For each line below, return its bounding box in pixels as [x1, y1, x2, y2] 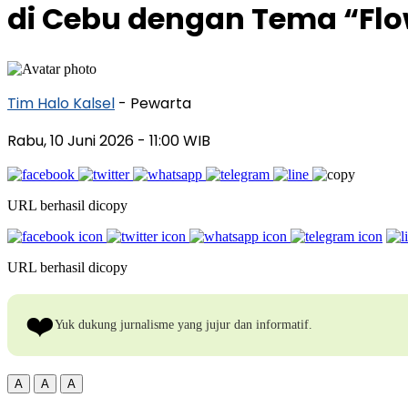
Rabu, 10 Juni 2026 [7, 129, 138, 151]
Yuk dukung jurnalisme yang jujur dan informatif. [55, 317, 312, 331]
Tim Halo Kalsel [7, 92, 115, 114]
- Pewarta [118, 92, 191, 114]
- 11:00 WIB [138, 129, 210, 151]
